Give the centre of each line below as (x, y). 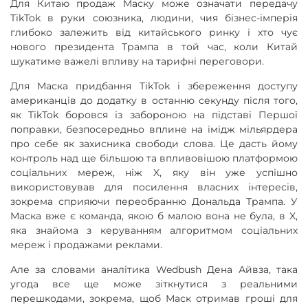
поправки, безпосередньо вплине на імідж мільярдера (154, 129)
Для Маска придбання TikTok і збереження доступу (154, 86)
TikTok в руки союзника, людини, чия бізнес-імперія (154, 18)
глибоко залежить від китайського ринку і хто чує (154, 32)
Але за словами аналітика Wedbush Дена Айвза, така (154, 269)
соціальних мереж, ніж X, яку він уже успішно (154, 173)
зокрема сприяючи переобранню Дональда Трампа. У (154, 201)
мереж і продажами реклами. (86, 245)
